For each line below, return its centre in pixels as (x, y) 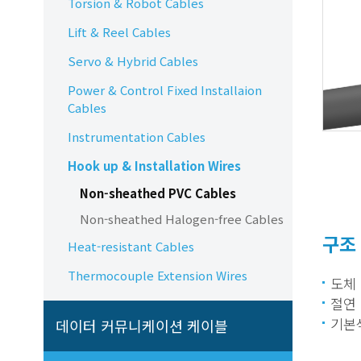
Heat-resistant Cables (131, 246)
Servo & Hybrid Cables (133, 61)
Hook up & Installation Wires (154, 166)
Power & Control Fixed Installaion (164, 90)
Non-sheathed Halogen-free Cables (181, 219)
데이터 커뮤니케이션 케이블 (141, 326)
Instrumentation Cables (136, 137)
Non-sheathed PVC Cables (158, 193)
